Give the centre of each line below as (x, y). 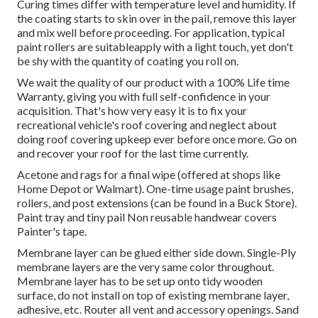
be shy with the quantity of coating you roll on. (128, 61)
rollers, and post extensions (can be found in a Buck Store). (157, 203)
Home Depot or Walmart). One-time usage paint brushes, (155, 189)
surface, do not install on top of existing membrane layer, (153, 295)
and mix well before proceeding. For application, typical (151, 33)
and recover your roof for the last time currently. (133, 153)
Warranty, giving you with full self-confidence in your (144, 97)
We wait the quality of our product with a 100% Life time (153, 82)
